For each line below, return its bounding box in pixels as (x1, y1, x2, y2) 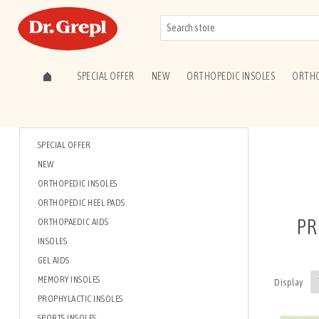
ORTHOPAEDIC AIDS (37, 216, 109, 227)
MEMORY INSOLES (37, 274, 100, 285)
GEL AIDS (37, 255, 70, 266)
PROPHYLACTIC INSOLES (37, 293, 123, 304)
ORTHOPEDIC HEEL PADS (37, 197, 125, 208)
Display (274, 276, 303, 288)
